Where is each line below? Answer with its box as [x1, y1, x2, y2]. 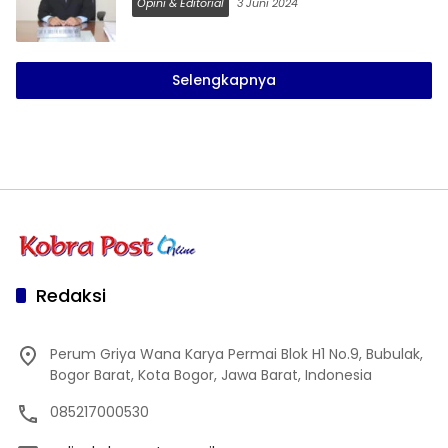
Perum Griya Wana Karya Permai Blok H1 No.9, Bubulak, [50, 343, 423, 364]
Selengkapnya [172, 69, 276, 90]
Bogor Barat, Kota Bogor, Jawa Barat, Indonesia [50, 364, 372, 385]
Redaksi [36, 282, 106, 308]
